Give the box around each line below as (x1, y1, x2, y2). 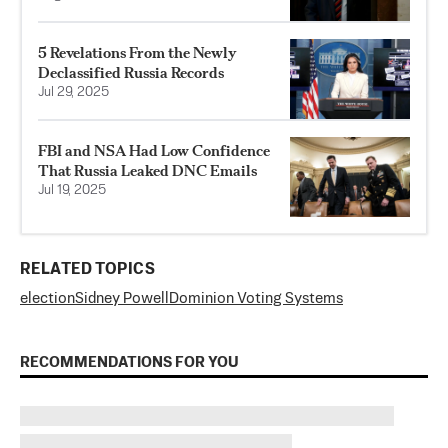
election (20, 290, 75, 306)
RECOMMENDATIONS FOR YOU (20, 354, 239, 370)
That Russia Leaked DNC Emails (38, 160, 257, 180)
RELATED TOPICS (20, 261, 155, 278)
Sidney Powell (75, 290, 169, 306)
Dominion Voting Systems (169, 290, 343, 306)
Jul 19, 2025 (38, 183, 106, 197)
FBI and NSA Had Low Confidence (38, 140, 270, 160)
